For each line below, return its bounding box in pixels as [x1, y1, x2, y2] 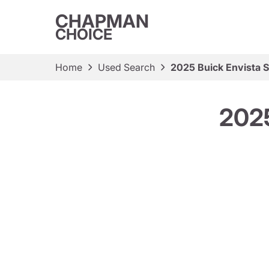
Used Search [98, 61, 155, 73]
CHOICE [55, 25, 112, 43]
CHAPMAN [55, 10, 149, 32]
